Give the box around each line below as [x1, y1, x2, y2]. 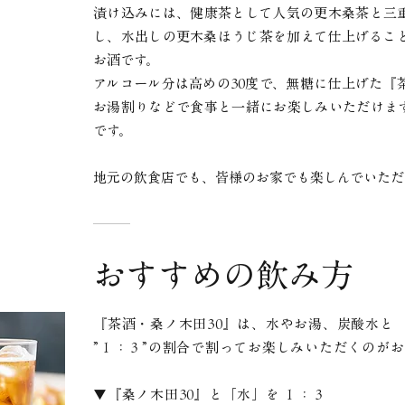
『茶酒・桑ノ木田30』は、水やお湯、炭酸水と [93, 316, 394, 331]
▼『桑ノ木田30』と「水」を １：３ [93, 387, 326, 401]
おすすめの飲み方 [93, 258, 353, 291]
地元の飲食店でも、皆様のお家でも [93, 170, 310, 184]
